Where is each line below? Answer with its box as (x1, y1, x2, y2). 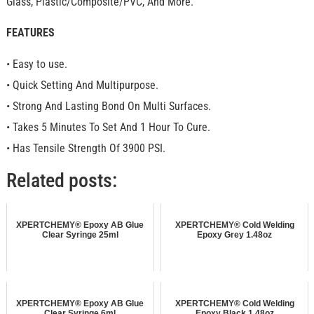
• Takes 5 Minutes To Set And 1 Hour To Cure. (6, 120, 210, 134)
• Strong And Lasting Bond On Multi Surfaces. (6, 99, 211, 113)
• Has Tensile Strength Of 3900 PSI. (6, 141, 165, 155)
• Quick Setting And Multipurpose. (6, 78, 158, 92)
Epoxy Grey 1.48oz (197, 230, 273, 240)
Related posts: (6, 169, 117, 193)
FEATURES (6, 26, 55, 40)
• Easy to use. (6, 57, 67, 71)
